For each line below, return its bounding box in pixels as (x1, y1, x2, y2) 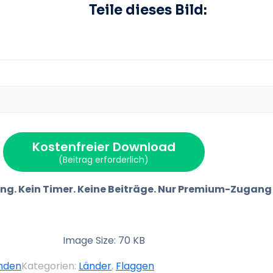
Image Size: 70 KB (62, 233, 145, 247)
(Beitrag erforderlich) (58, 153, 149, 166)
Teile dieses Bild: (88, 1, 207, 18)
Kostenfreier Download (32, 138, 175, 155)
